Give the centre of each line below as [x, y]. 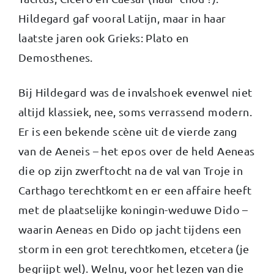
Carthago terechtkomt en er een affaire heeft [135, 190]
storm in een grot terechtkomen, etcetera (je [134, 248]
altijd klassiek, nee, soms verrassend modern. [135, 111]
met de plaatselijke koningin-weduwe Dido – [133, 209]
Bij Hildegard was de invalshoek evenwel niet [135, 92]
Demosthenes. [56, 57]
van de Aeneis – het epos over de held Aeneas [137, 150]
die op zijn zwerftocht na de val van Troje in [131, 170]
